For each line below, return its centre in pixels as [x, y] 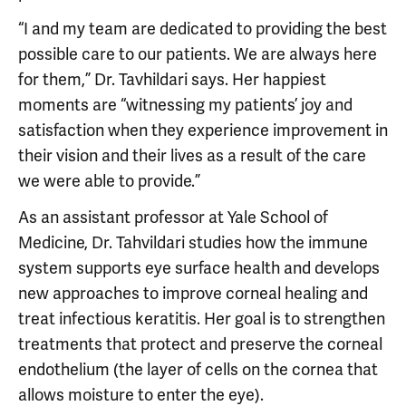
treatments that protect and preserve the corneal [200, 344]
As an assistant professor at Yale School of [173, 217]
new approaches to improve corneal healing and [193, 293]
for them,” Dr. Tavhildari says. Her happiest [172, 79]
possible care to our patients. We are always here [198, 54]
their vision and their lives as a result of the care [192, 155]
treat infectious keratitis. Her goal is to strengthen [202, 319]
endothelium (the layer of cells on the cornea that [198, 369]
